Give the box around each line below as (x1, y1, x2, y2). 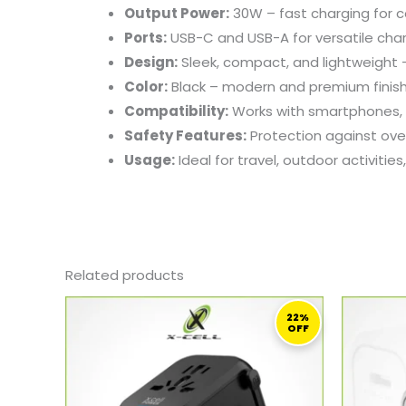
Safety (124, 125, 176, 145)
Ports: (124, 27, 167, 47)
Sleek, (181, 52, 223, 72)
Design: (124, 52, 178, 72)
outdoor (283, 150, 342, 169)
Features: (176, 125, 246, 145)
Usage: (124, 150, 175, 169)
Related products (65, 265, 184, 285)
